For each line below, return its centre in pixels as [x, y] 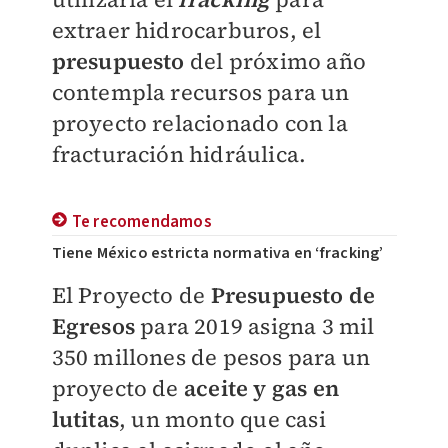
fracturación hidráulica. [179, 154]
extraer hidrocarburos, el [186, 30]
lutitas [85, 419]
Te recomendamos [141, 222]
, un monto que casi [222, 419]
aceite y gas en [261, 388]
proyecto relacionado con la [199, 123]
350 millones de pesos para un [211, 357]
